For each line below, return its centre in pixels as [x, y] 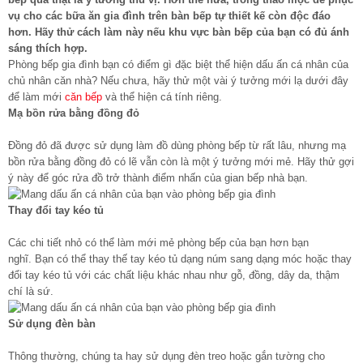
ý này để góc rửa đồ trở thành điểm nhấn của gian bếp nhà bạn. [158, 177]
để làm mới [36, 96]
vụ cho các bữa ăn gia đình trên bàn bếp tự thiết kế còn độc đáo [169, 15]
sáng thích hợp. [48, 48]
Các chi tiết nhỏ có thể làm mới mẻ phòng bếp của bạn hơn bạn [158, 242]
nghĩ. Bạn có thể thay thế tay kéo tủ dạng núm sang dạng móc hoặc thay [180, 258]
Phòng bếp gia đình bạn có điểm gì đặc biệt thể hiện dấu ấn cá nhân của [178, 64]
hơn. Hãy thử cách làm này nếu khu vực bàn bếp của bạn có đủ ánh [179, 32]
